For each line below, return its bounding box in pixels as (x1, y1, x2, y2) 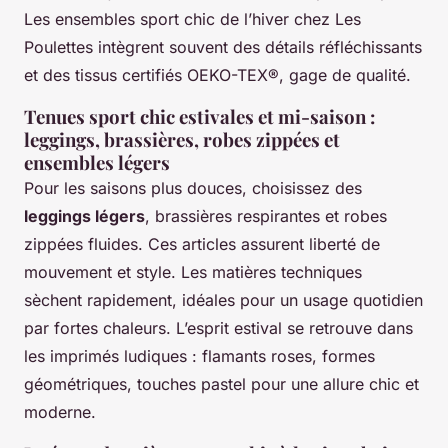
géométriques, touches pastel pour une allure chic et (24, 374, 419, 395)
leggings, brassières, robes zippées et (24, 127, 340, 153)
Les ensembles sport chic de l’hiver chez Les (24, 9, 361, 30)
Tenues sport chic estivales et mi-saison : (24, 104, 375, 130)
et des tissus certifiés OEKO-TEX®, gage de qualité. (24, 65, 411, 86)
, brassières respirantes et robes (145, 206, 387, 227)
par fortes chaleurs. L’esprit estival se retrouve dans (24, 318, 413, 339)
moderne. (24, 402, 96, 423)
